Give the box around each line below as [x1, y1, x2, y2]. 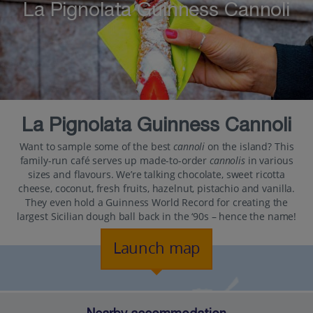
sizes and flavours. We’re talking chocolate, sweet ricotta [28, 168, 285, 182]
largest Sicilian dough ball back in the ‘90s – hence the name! [16, 210, 297, 224]
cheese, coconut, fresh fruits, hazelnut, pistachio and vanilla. [17, 182, 296, 196]
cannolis [210, 154, 245, 168]
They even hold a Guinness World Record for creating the [24, 196, 289, 210]
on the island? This [205, 140, 294, 154]
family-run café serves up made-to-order [20, 154, 210, 168]
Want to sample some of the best [19, 140, 174, 154]
